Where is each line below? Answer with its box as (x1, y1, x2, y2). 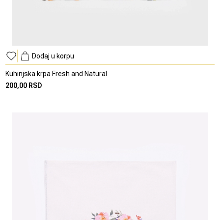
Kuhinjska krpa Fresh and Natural (5, 69, 108, 78)
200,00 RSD (5, 81, 43, 89)
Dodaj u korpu (32, 52, 75, 60)
